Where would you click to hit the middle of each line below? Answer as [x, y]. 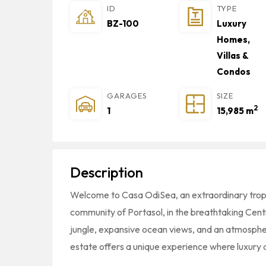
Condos [233, 72]
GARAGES [127, 96]
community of [99, 212]
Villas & [232, 56]
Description [107, 172]
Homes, [233, 39]
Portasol [145, 212]
